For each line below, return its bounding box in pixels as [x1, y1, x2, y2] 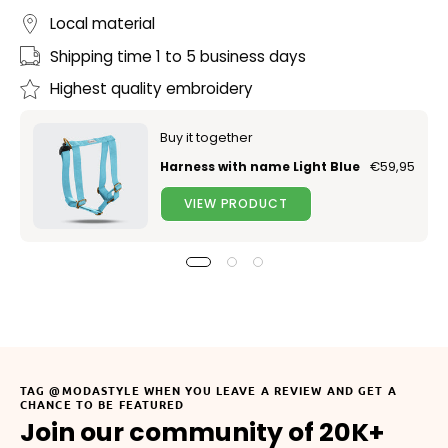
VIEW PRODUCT [183, 194, 289, 212]
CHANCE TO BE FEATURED [20, 395, 185, 412]
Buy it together [159, 128, 253, 146]
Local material [50, 13, 155, 35]
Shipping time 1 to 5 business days [50, 45, 306, 67]
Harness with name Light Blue [159, 157, 360, 175]
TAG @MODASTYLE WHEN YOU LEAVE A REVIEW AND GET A [20, 381, 397, 398]
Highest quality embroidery [50, 78, 253, 100]
